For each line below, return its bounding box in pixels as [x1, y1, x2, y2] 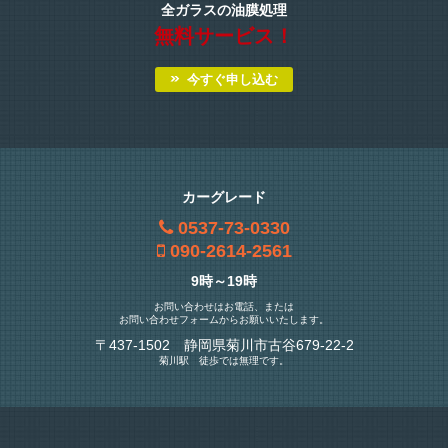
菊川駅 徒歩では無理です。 [159, 354, 289, 366]
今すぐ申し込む [186, 71, 278, 87]
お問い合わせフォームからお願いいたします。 [119, 313, 329, 325]
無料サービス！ [153, 24, 294, 47]
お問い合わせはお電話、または [154, 300, 294, 312]
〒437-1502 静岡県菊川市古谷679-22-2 [94, 336, 354, 353]
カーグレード [182, 188, 266, 205]
